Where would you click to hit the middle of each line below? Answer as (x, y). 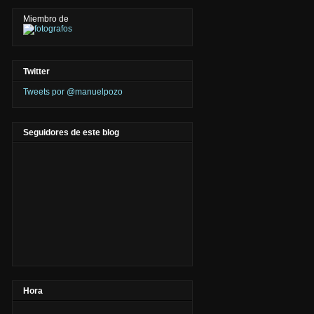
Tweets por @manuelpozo (73, 91)
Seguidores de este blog (71, 132)
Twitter (36, 71)
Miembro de (46, 19)
